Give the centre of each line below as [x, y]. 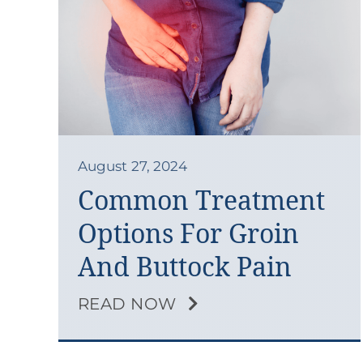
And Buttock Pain [184, 267]
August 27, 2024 [132, 167]
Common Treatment [201, 201]
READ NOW [127, 304]
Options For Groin [188, 234]
